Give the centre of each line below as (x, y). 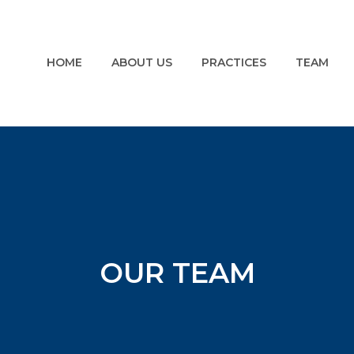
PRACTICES (234, 62)
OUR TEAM (177, 273)
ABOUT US (142, 62)
